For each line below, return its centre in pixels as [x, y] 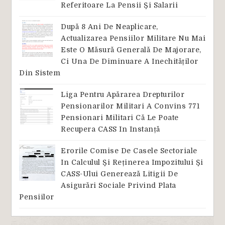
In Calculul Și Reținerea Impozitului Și [132, 162]
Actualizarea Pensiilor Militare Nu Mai [133, 38]
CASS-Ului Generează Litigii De [119, 174]
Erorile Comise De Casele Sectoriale [129, 151]
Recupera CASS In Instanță [110, 129]
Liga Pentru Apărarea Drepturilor [123, 94]
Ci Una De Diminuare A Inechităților [130, 61]
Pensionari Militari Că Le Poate [120, 117]
